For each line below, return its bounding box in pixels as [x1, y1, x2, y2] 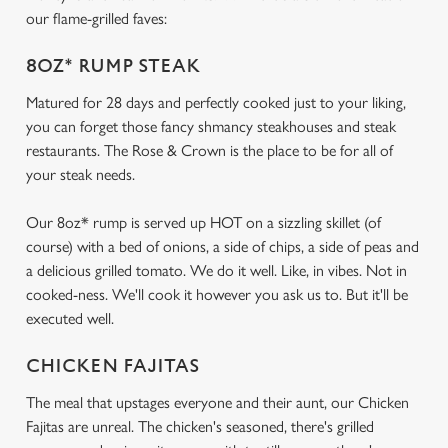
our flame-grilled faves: [26, 9, 167, 28]
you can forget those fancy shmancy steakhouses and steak [26, 117, 396, 136]
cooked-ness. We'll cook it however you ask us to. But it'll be [26, 285, 408, 304]
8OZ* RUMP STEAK [26, 56, 200, 77]
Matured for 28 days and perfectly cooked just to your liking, [26, 93, 406, 112]
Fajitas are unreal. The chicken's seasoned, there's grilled [26, 417, 374, 436]
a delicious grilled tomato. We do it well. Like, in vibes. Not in [26, 261, 407, 280]
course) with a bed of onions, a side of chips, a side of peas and [26, 237, 419, 256]
